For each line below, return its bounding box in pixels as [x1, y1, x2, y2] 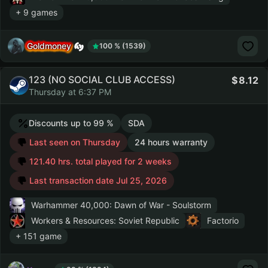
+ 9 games [16, 7, 57, 17]
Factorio [207, 215, 239, 226]
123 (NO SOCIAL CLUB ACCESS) [29, 74, 175, 86]
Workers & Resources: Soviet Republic [31, 215, 179, 226]
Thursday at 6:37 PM [29, 87, 111, 97]
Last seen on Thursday [27, 137, 120, 147]
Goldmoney [27, 40, 71, 51]
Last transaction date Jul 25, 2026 [27, 175, 167, 185]
